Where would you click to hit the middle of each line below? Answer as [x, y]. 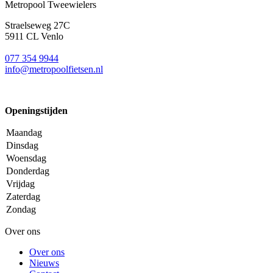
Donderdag [28, 171]
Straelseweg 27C [37, 25]
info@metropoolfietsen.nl [54, 69]
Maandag [24, 132]
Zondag [21, 209]
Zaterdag [23, 196]
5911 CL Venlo [34, 36]
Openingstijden [36, 110]
